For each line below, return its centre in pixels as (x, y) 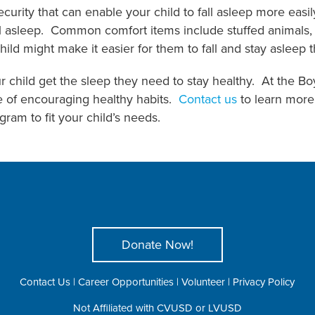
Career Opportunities (126, 282)
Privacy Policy (264, 282)
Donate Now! (157, 245)
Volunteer (204, 282)
